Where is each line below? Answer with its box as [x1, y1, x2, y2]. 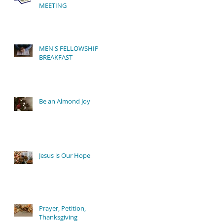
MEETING [39, 1, 67, 10]
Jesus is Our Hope [39, 151, 90, 160]
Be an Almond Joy [39, 97, 90, 106]
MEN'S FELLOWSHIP [39, 44, 99, 53]
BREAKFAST [39, 53, 73, 62]
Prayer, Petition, [39, 204, 86, 213]
